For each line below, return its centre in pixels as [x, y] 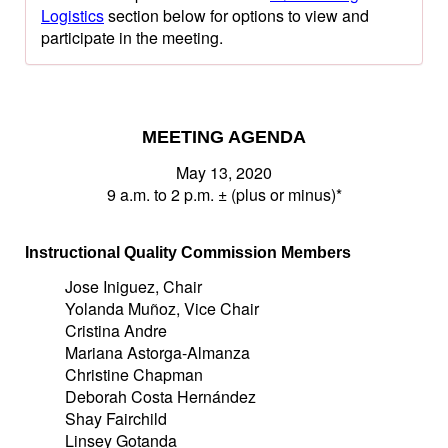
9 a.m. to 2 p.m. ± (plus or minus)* [224, 194]
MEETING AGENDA [224, 137]
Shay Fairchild [116, 418]
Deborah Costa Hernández [160, 396]
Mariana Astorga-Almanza [157, 352]
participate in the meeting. [132, 37]
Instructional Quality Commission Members [188, 252]
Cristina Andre [116, 330]
